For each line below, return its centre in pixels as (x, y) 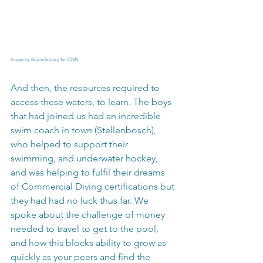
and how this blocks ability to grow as (90, 243)
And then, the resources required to (86, 88)
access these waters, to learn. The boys (92, 102)
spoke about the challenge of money (89, 215)
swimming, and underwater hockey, (85, 159)
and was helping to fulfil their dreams (89, 173)
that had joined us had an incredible (87, 116)
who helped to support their (70, 144)
